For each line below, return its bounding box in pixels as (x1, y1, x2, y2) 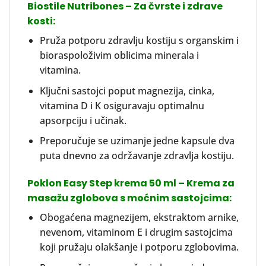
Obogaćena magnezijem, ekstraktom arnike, (39, 211, 239, 224)
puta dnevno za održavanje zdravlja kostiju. (39, 149, 234, 163)
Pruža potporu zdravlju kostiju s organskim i (39, 34, 239, 47)
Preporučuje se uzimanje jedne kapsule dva (39, 134, 235, 148)
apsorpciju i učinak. (39, 113, 126, 127)
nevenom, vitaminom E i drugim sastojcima (39, 226, 233, 239)
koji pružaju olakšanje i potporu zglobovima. (39, 240, 239, 254)
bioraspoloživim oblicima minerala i (39, 49, 199, 62)
